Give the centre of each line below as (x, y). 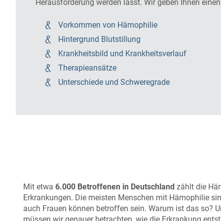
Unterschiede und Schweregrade (114, 82)
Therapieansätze (87, 68)
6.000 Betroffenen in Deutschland (115, 186)
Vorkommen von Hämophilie (108, 25)
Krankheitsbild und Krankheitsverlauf (122, 54)
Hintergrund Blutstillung (99, 39)
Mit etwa (39, 186)
